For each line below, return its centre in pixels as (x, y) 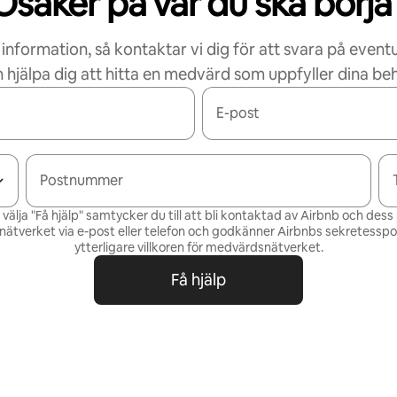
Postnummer (82, 180)
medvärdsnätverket (263, 247)
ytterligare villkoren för (140, 247)
